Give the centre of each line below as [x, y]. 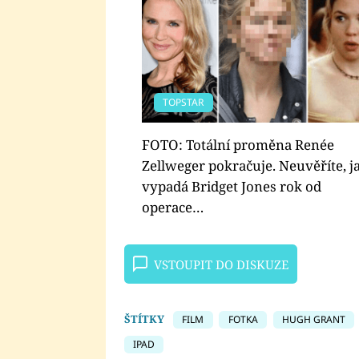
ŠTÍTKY [144, 319]
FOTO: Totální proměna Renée [238, 144]
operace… [173, 207]
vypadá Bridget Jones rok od [232, 186]
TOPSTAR [184, 102]
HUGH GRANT [313, 320]
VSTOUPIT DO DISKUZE [221, 264]
